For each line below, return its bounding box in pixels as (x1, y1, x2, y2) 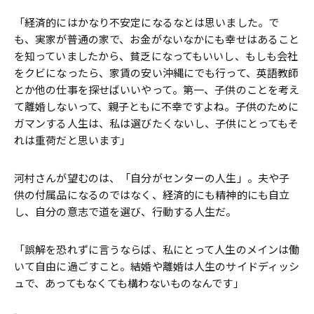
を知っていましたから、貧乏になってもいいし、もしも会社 (14, 49, 299, 62)
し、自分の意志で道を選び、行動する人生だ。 (14, 205, 237, 218)
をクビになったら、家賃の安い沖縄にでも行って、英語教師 (14, 66, 299, 79)
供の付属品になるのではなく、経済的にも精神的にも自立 (14, 188, 290, 201)
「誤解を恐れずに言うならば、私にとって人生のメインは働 (14, 243, 300, 256)
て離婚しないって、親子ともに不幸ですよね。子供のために (14, 100, 299, 113)
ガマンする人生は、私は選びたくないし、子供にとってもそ (14, 116, 299, 130)
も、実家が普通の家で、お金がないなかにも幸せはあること (14, 32, 300, 46)
